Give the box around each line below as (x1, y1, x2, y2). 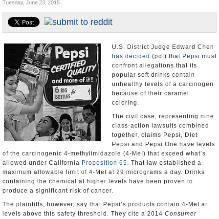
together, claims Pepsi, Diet (112, 131, 197, 138)
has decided (112, 53, 150, 60)
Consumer (165, 210, 197, 217)
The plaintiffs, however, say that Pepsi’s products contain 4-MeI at (2, 201, 207, 208)
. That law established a (127, 159, 201, 166)
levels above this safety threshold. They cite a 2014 (2, 210, 165, 217)
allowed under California (2, 159, 82, 166)
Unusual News (7, 28, 48, 35)
